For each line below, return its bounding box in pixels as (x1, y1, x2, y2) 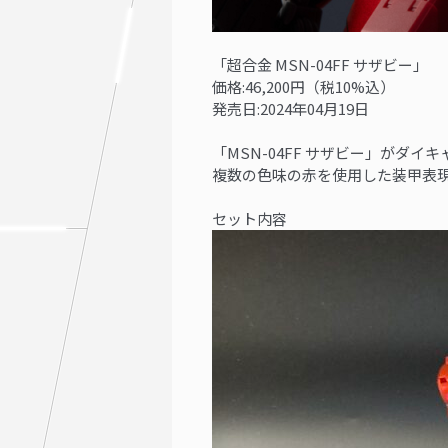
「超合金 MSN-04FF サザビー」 (212, 54, 428, 75)
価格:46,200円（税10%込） (212, 76, 395, 97)
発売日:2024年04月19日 (212, 98, 369, 119)
